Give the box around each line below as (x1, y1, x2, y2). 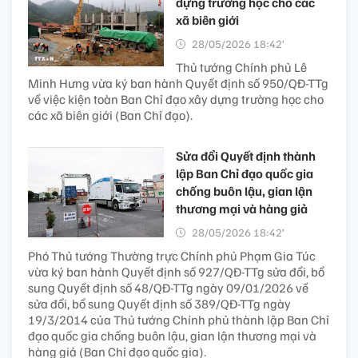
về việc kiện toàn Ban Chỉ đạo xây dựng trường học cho (28, 91, 324, 108)
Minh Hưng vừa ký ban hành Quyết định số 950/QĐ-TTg (28, 75, 328, 92)
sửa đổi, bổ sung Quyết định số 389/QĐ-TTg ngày (28, 296, 291, 312)
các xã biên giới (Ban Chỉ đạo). (28, 107, 193, 124)
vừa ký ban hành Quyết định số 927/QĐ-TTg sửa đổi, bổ (28, 264, 324, 280)
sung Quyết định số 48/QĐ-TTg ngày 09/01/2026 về (28, 280, 308, 296)
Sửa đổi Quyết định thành (176, 148, 316, 165)
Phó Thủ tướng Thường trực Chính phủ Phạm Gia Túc (28, 248, 316, 265)
